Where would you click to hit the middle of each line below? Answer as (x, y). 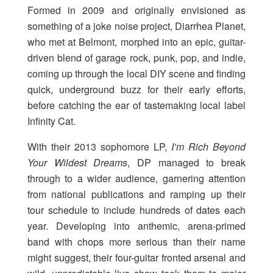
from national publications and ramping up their (136, 194)
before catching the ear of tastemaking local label (136, 105)
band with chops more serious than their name (136, 242)
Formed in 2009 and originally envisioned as (136, 10)
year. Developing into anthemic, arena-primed (136, 226)
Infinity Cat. (51, 121)
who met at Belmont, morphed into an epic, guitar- (136, 42)
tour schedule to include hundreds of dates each (136, 210)
